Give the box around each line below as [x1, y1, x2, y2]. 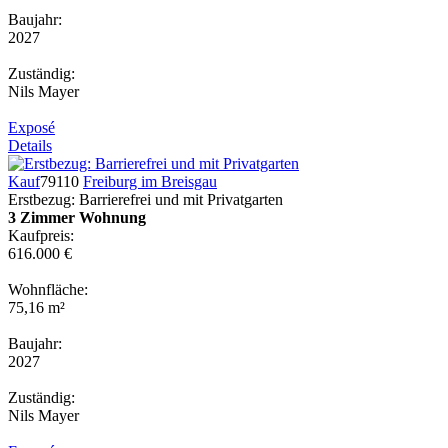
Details [8, 136, 52, 154]
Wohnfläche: [8, 280, 88, 298]
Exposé [8, 118, 55, 136]
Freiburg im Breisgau [83, 172, 217, 190]
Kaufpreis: [8, 226, 74, 244]
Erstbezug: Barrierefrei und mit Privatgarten [8, 190, 283, 208]
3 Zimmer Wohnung [8, 208, 146, 226]
